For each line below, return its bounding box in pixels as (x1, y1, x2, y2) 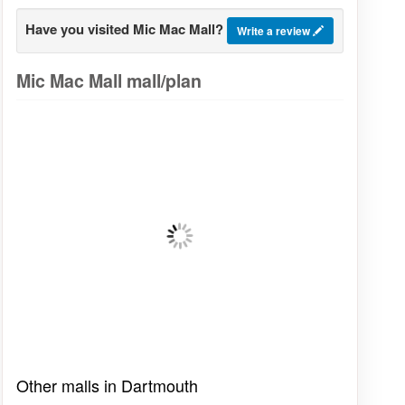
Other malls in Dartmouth (15, 372, 198, 397)
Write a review (237, 23, 314, 40)
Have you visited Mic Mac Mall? (25, 19, 224, 40)
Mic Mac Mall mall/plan (15, 68, 202, 94)
